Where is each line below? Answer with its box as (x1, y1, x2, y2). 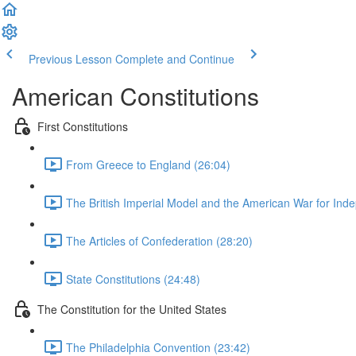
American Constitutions (12, 79, 259, 113)
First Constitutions (37, 118, 128, 134)
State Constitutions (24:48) (66, 270, 200, 287)
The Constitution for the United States (37, 300, 226, 317)
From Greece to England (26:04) (66, 156, 230, 172)
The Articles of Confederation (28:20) (66, 232, 253, 249)
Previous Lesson (29, 51, 112, 67)
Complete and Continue (115, 51, 234, 67)
